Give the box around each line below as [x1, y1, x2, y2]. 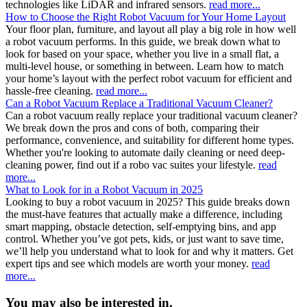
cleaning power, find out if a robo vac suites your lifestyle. [5, 159, 258, 171]
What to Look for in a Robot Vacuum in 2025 [5, 184, 203, 196]
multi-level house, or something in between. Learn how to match [5, 60, 284, 73]
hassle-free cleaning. [5, 85, 96, 97]
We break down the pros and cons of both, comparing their [5, 122, 259, 134]
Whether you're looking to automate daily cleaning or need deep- [5, 147, 285, 159]
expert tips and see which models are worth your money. [5, 258, 251, 270]
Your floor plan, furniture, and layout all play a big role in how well [5, 23, 296, 36]
